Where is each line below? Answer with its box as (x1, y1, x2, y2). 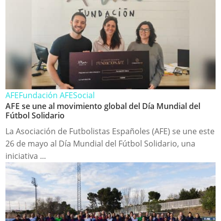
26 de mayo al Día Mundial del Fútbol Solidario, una (5, 138, 196, 149)
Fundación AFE (19, 90, 74, 101)
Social (73, 90, 95, 101)
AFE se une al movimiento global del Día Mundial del (5, 101, 201, 112)
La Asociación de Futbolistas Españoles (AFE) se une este (5, 126, 215, 137)
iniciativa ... (5, 150, 46, 162)
